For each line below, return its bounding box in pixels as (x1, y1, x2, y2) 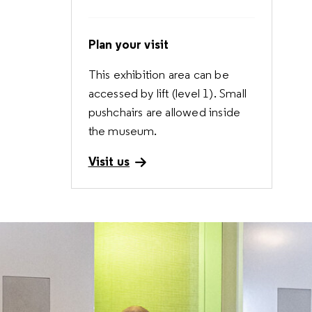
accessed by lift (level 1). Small (88, 86, 247, 101)
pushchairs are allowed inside (88, 104, 241, 120)
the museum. (88, 123, 160, 139)
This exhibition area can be (88, 67, 229, 82)
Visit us (88, 153, 130, 169)
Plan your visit (88, 36, 169, 52)
